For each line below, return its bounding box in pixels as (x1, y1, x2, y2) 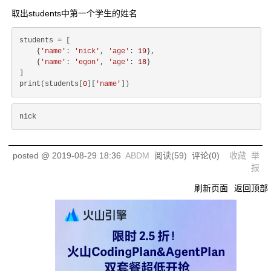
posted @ (13, 151, 52, 160)
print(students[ (19, 80, 83, 88)
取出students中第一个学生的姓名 (11, 8, 137, 18)
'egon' (74, 58, 100, 67)
